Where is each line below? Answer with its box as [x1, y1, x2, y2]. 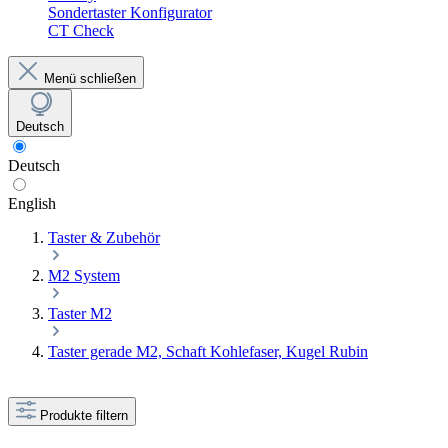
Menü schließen [44, 71, 136, 86]
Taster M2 [48, 305, 112, 322]
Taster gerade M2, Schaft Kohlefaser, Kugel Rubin [48, 343, 368, 360]
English [8, 195, 56, 212]
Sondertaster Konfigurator [48, 4, 212, 21]
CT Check [48, 22, 114, 39]
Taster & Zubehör [48, 229, 160, 246]
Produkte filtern [40, 408, 128, 423]
